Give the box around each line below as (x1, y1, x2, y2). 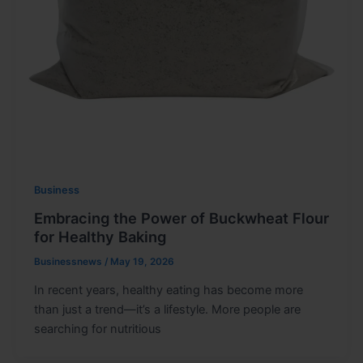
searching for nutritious (33, 322, 161, 337)
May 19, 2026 (109, 256, 174, 268)
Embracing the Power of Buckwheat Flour (33, 209, 329, 228)
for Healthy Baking (33, 228, 166, 246)
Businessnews (33, 256, 105, 268)
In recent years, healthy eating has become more (33, 283, 303, 298)
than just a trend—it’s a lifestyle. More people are (33, 302, 301, 318)
